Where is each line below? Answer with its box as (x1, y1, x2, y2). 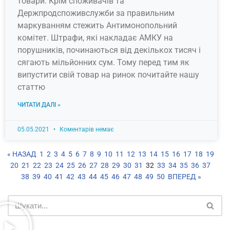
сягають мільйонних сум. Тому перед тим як (17, 57, 189, 68)
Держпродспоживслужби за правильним (17, 8, 175, 18)
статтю (17, 82, 45, 92)
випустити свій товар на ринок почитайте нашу (17, 70, 199, 80)
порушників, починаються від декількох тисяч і (17, 45, 201, 55)
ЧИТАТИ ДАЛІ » (17, 101, 61, 109)
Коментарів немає (58, 126, 113, 133)
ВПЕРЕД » (168, 172, 201, 181)
